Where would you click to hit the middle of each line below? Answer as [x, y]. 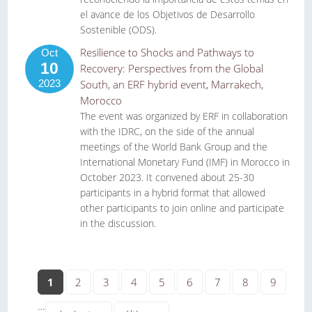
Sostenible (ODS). [118, 30]
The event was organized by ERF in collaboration [184, 116]
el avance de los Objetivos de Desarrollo [167, 14]
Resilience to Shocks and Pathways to [167, 52]
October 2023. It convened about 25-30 [167, 177]
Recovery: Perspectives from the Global [172, 68]
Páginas [50, 265]
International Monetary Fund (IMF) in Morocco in [185, 162]
